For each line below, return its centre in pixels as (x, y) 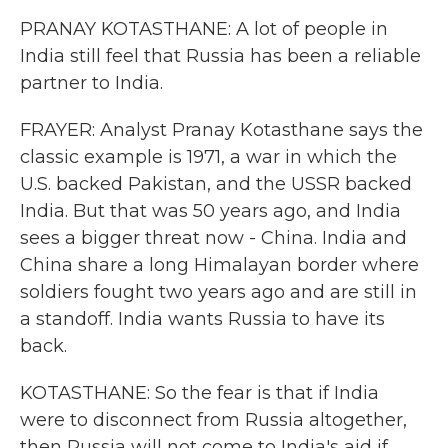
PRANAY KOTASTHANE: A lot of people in (204, 29)
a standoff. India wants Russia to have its (202, 319)
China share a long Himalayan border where (219, 265)
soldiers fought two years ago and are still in (218, 292)
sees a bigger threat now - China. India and (213, 238)
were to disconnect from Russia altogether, (213, 420)
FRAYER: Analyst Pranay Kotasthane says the (221, 130)
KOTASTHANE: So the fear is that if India (199, 393)
